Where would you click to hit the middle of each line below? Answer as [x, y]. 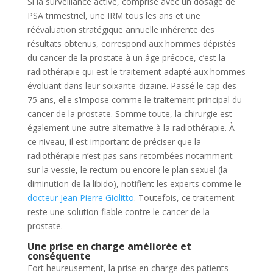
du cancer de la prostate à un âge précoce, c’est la [126, 57]
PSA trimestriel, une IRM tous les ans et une [114, 15]
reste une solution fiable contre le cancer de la [118, 211]
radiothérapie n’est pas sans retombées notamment [130, 155]
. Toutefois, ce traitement [184, 197]
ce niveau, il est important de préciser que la [114, 141]
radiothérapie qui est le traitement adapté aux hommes [136, 71]
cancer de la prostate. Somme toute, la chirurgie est [129, 113]
